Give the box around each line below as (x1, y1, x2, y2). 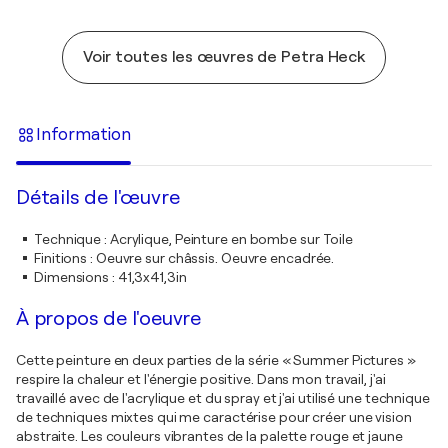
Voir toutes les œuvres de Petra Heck (82, 48, 366, 66)
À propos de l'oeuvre (16, 307, 201, 330)
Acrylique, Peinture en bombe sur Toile (109, 231, 354, 247)
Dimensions (34, 269, 110, 285)
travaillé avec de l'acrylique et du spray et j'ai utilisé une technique (16, 390, 430, 406)
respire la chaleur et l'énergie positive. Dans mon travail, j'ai (16, 371, 386, 387)
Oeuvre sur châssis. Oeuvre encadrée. (95, 250, 335, 266)
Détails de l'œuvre (16, 186, 180, 209)
